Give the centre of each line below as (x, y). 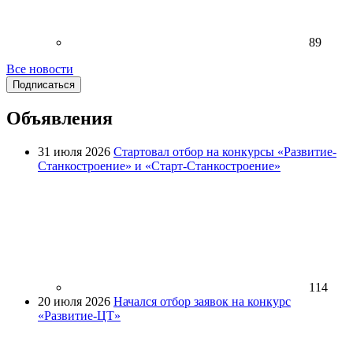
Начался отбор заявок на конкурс (202, 302)
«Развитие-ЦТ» (79, 316)
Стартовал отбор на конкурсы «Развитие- (225, 152)
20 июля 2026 (74, 302)
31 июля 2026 (74, 152)
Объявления (59, 119)
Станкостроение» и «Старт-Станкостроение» (159, 166)
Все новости (40, 69)
